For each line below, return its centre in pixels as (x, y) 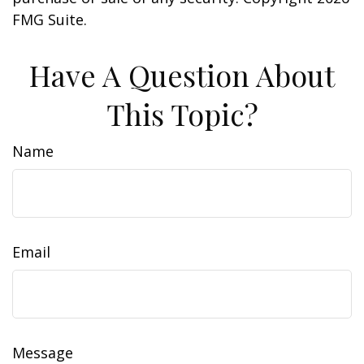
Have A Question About (182, 75)
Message (43, 353)
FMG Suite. (50, 19)
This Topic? (182, 114)
